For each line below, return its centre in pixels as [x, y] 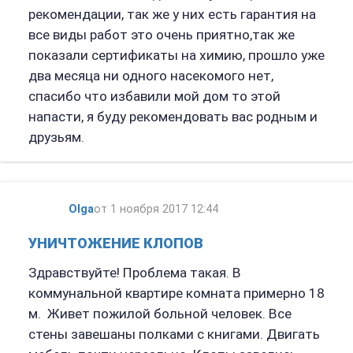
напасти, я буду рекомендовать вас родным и [173, 117]
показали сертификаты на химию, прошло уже [176, 56]
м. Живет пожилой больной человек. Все [160, 314]
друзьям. [56, 137]
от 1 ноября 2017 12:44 [156, 209]
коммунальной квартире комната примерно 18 [176, 294]
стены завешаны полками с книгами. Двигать [174, 334]
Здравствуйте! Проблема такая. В [134, 273]
